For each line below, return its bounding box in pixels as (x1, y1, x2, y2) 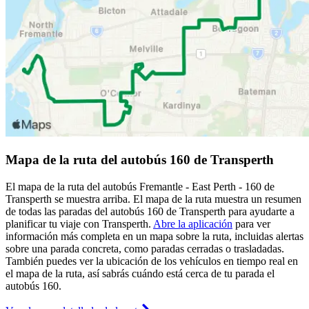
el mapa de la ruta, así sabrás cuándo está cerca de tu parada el (6, 267, 275, 279)
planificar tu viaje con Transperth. (6, 217, 153, 230)
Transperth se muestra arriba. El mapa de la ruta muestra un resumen (6, 192, 301, 205)
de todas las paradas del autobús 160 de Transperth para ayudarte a (6, 205, 295, 217)
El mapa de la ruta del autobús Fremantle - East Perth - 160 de (6, 180, 275, 192)
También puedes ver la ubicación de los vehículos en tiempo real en (6, 255, 298, 267)
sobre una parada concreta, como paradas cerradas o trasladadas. (6, 242, 284, 255)
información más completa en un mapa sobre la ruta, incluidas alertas (6, 230, 303, 242)
